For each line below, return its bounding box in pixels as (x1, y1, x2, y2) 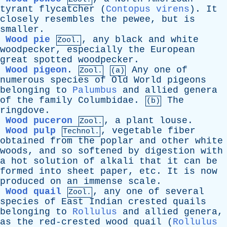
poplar (100, 136, 134, 146)
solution (33, 156, 78, 166)
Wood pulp (6, 126, 56, 136)
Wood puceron (6, 116, 72, 126)
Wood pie (6, 34, 50, 45)
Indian (89, 197, 123, 207)
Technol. (63, 127, 99, 136)
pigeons (167, 75, 206, 85)
